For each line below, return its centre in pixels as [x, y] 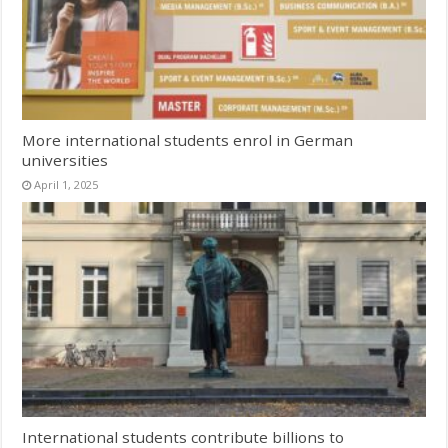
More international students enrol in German [188, 140]
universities [65, 160]
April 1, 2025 [66, 185]
